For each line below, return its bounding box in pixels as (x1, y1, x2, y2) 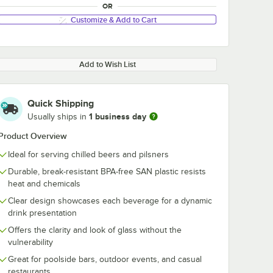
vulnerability (8, 238, 53, 247)
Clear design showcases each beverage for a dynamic (8, 196, 212, 205)
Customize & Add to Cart (70, 15, 157, 24)
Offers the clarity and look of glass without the (8, 225, 182, 235)
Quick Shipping (27, 98, 94, 109)
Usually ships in (27, 112, 89, 121)
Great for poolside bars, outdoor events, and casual (8, 255, 202, 264)
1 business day (89, 111, 146, 121)
